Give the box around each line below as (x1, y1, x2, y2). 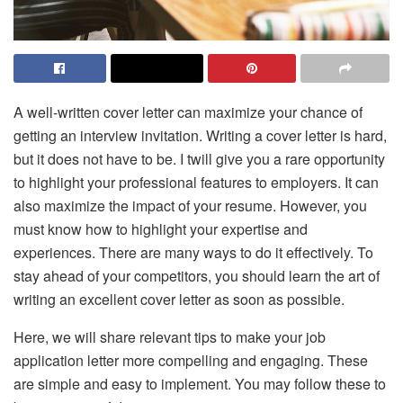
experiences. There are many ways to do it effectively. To (13, 242, 373, 264)
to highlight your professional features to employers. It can (13, 172, 379, 193)
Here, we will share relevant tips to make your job (13, 327, 326, 348)
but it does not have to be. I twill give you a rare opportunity (13, 148, 385, 170)
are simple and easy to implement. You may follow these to (13, 373, 386, 395)
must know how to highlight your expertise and (13, 219, 308, 240)
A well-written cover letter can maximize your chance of (13, 102, 363, 123)
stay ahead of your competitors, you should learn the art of (13, 265, 380, 287)
